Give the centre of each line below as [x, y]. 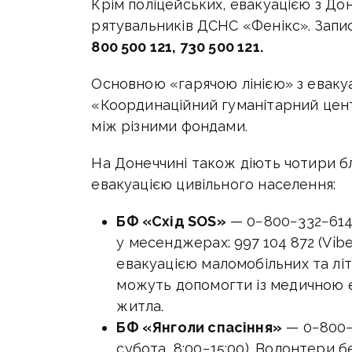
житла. [140, 306]
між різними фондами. [169, 126]
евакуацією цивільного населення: [214, 185]
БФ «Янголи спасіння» [199, 328]
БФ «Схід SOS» [171, 222]
